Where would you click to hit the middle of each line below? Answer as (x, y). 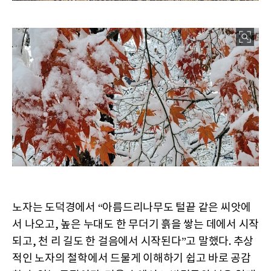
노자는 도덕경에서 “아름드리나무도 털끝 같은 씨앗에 (132, 207)
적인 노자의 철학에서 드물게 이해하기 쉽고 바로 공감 (132, 258)
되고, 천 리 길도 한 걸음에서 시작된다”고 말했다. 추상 (133, 241)
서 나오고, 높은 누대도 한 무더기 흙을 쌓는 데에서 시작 (135, 224)
